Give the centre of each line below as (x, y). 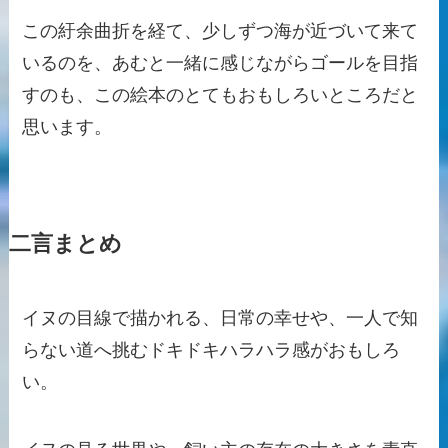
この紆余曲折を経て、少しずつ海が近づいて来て (220, 30)
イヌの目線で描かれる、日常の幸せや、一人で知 (220, 317)
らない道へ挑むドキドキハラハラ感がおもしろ (211, 349)
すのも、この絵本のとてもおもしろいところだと (220, 94)
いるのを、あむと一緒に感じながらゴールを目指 (220, 62)
